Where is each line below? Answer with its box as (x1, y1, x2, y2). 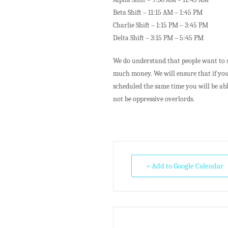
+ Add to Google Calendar (146, 161, 223, 170)
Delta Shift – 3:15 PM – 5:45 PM (113, 34, 204, 42)
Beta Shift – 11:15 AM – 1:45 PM (113, 8, 203, 17)
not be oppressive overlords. (113, 95, 194, 103)
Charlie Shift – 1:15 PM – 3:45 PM (113, 21, 208, 30)
